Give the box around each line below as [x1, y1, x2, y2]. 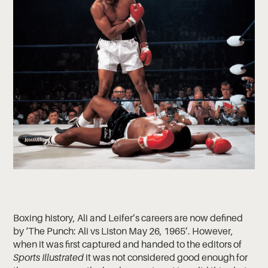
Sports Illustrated [13, 251, 86, 263]
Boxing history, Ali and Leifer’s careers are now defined [13, 211, 243, 224]
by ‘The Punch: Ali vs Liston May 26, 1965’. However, [13, 224, 234, 237]
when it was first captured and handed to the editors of [13, 237, 242, 250]
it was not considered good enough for [86, 251, 248, 263]
